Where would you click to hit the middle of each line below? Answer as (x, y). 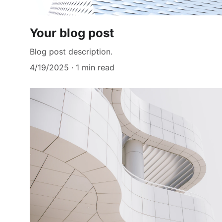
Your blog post (72, 33)
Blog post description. (71, 51)
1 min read (95, 67)
